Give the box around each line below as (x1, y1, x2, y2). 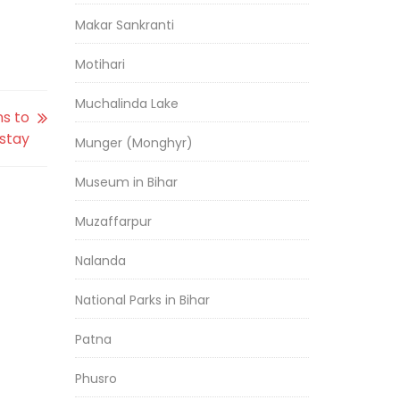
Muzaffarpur (74, 212, 152, 230)
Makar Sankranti (74, 16, 174, 34)
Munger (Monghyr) (74, 134, 193, 152)
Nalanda (74, 252, 126, 270)
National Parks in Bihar (74, 291, 210, 309)
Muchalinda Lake (74, 95, 179, 112)
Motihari (74, 55, 125, 73)
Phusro (74, 370, 117, 387)
